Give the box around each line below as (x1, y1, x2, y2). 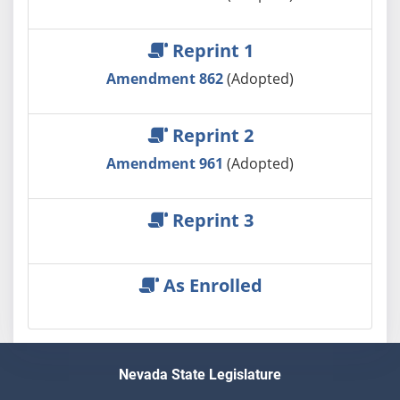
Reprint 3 (167, 207, 254, 232)
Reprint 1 (167, 37, 254, 62)
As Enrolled (158, 272, 262, 297)
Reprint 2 (167, 122, 254, 147)
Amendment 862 (106, 68, 227, 88)
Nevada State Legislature (119, 366, 281, 384)
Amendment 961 (106, 153, 227, 173)
